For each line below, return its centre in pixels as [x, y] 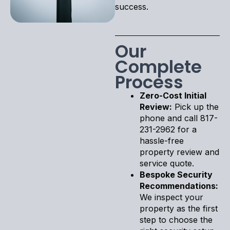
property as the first [179, 208]
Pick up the [195, 107]
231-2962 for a [168, 129]
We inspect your [171, 197]
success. [132, 6]
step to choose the [176, 219]
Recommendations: [179, 186]
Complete [158, 66]
